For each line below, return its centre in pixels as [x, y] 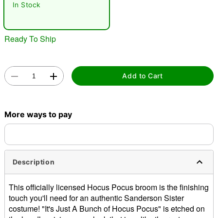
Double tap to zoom [109, 79]
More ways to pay [38, 114]
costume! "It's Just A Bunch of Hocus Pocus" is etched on [107, 208]
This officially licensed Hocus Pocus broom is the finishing [109, 187]
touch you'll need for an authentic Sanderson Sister [96, 198]
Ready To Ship [30, 38]
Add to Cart [143, 76]
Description [34, 162]
